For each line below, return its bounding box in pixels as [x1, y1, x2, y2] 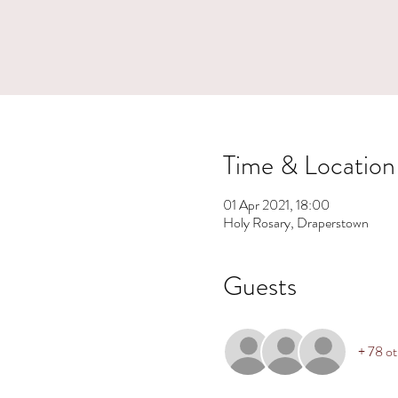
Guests [222, 267, 297, 305]
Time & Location [222, 147, 395, 184]
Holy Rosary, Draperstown [222, 212, 369, 233]
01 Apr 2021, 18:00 [222, 195, 330, 215]
